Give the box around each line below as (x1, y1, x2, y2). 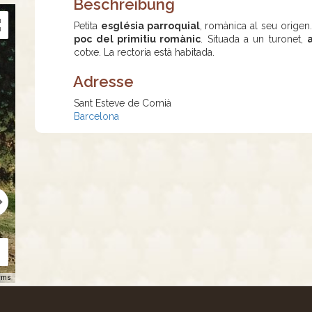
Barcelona (74, 111, 120, 122)
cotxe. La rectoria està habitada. (74, 47, 215, 58)
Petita (74, 20, 102, 31)
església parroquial (101, 20, 200, 31)
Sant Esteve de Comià (74, 97, 172, 109)
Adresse (73, 72, 134, 91)
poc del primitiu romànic (74, 33, 201, 45)
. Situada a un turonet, (201, 33, 308, 45)
